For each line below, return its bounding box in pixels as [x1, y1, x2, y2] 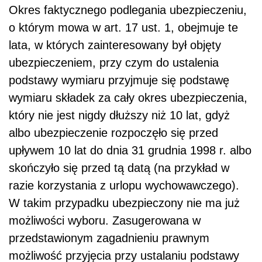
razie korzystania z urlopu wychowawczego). [9, 179, 239, 192]
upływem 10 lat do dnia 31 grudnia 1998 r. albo [9, 144, 251, 157]
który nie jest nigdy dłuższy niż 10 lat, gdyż [9, 109, 230, 122]
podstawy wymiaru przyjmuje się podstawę [9, 74, 229, 87]
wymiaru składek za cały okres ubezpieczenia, [9, 91, 247, 105]
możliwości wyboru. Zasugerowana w [9, 214, 201, 227]
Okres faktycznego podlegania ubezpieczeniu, [9, 4, 247, 17]
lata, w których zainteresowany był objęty [9, 39, 221, 52]
